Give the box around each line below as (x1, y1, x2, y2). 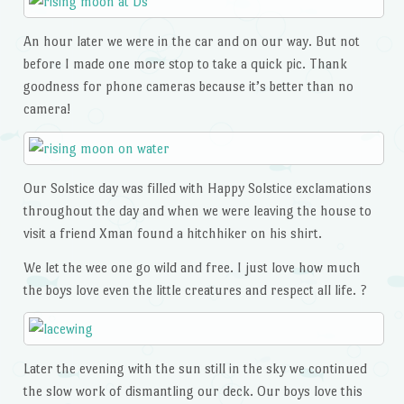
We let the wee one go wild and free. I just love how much (23, 259, 361, 275)
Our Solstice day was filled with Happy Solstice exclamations (23, 179, 372, 196)
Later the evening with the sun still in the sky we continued (23, 361, 367, 377)
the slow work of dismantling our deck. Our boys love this (23, 383, 363, 399)
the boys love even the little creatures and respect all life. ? (23, 281, 367, 298)
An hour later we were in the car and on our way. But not (23, 33, 360, 50)
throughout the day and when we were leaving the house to (23, 202, 372, 218)
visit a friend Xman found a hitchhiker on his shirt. (23, 225, 322, 241)
